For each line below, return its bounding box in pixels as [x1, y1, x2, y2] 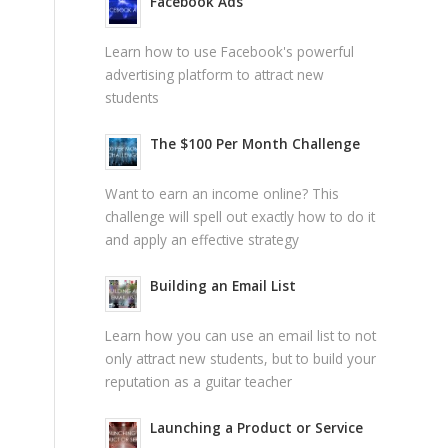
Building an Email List [150, 276, 297, 296]
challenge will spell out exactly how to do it [105, 206, 376, 226]
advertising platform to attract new [105, 64, 325, 84]
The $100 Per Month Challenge [150, 134, 361, 154]
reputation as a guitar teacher [105, 371, 293, 391]
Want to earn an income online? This [105, 183, 340, 203]
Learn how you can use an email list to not [105, 325, 377, 345]
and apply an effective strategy [105, 229, 300, 249]
